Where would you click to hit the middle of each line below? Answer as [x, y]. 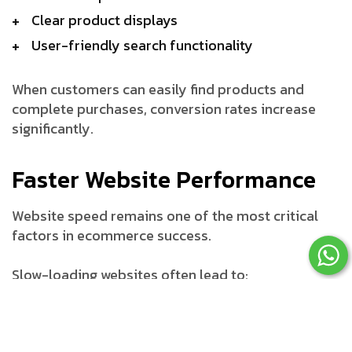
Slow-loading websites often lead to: [130, 274]
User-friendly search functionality [142, 45]
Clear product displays [104, 20]
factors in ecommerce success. [112, 235]
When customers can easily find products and [158, 89]
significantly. [53, 128]
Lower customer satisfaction [124, 339]
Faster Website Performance [164, 179]
